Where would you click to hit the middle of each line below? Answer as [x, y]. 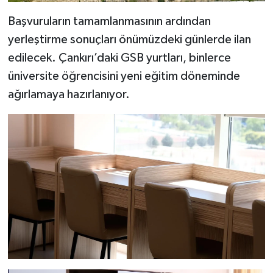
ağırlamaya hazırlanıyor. [69, 95]
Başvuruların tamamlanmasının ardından [109, 22]
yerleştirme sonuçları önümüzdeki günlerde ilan [129, 40]
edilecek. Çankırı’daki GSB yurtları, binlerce [119, 58]
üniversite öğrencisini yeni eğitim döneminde [124, 76]
